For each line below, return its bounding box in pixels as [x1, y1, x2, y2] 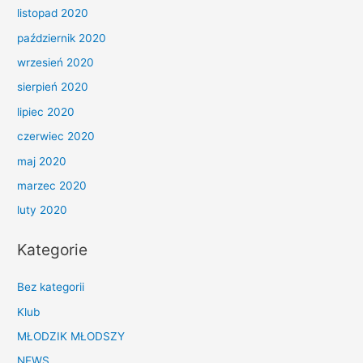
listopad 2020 [17, 6, 89, 20]
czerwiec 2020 [17, 130, 96, 143]
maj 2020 [17, 154, 67, 168]
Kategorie [17, 240, 88, 259]
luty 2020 [17, 203, 68, 217]
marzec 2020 [17, 179, 88, 193]
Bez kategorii [17, 280, 85, 294]
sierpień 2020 [17, 80, 89, 94]
